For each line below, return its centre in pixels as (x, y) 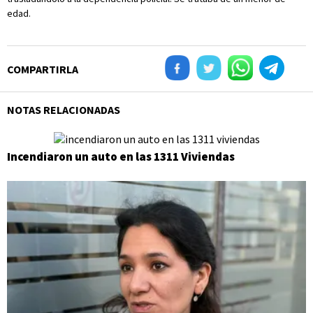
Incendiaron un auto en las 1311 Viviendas (121, 157)
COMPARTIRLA (43, 69)
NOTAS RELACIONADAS (64, 110)
